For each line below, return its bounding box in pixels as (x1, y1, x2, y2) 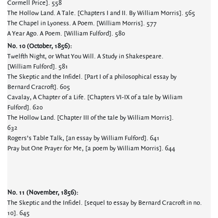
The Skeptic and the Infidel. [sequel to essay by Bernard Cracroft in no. (7, 199, 202, 207)
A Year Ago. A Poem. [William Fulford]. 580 (7, 29, 125, 38)
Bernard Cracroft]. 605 (7, 83, 70, 91)
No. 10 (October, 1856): (7, 42, 72, 51)
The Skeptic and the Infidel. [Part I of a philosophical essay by (7, 73, 177, 81)
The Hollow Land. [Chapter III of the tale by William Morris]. (7, 113, 174, 122)
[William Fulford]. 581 (7, 62, 68, 71)
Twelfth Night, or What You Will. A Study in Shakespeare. (7, 52, 163, 61)
